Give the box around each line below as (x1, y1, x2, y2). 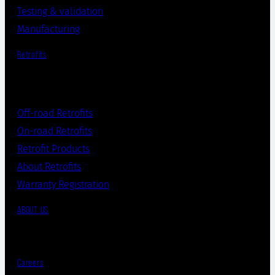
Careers (17, 257, 44, 268)
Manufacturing (17, 23, 80, 35)
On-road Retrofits (17, 125, 92, 137)
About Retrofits (17, 161, 81, 173)
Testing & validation (17, 5, 103, 17)
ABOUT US (17, 204, 49, 216)
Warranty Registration (17, 179, 109, 191)
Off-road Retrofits (17, 107, 93, 120)
